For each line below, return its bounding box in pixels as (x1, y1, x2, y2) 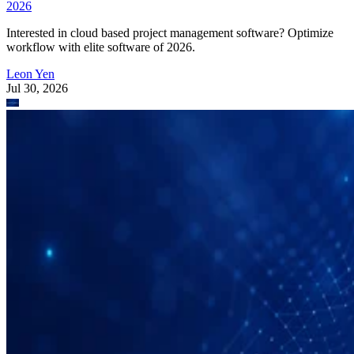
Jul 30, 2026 (6, 81, 68, 96)
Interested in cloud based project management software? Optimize (6, 26, 333, 40)
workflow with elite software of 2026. (6, 40, 195, 55)
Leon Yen (6, 67, 55, 81)
